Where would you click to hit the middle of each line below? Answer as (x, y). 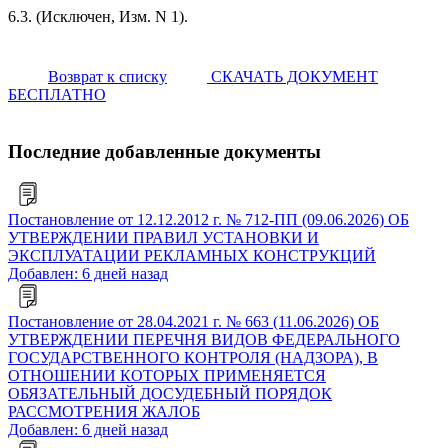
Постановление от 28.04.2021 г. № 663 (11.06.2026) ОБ (193, 322)
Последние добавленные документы (164, 151)
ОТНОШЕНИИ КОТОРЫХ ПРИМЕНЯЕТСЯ (167, 376)
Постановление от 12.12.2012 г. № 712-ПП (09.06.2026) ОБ (208, 220)
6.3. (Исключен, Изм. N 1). (98, 16)
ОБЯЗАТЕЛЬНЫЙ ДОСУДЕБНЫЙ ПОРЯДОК (170, 394)
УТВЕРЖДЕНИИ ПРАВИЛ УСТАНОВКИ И (163, 238)
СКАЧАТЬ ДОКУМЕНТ (292, 76)
